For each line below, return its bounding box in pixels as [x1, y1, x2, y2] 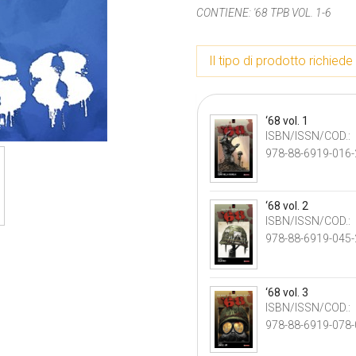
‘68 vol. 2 [265, 199, 309, 213]
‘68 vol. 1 [265, 114, 309, 127]
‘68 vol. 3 [265, 285, 309, 299]
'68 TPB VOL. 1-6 [253, 6, 331, 19]
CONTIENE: [196, 6, 252, 19]
